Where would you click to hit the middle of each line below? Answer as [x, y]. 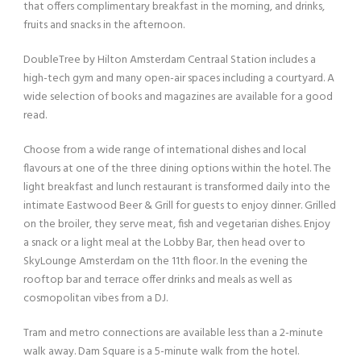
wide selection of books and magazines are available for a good [178, 97]
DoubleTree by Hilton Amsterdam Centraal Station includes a [170, 60]
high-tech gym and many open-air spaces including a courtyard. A [179, 78]
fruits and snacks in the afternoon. [104, 25]
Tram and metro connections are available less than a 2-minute [173, 333]
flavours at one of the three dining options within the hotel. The [177, 168]
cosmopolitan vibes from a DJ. [95, 298]
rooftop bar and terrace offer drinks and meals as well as [158, 280]
